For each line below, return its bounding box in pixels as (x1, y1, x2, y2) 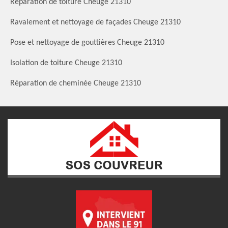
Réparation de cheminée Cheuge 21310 (10, 79, 141, 88)
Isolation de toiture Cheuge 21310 (10, 59, 122, 67)
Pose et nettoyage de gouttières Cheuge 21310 (10, 38, 164, 47)
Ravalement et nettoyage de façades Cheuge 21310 (10, 18, 181, 26)
